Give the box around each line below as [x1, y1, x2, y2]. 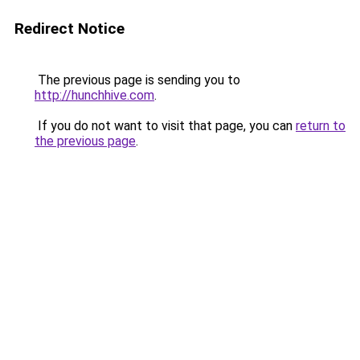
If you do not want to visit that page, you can [35, 118, 296, 133]
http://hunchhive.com [35, 88, 154, 103]
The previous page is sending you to [35, 72, 240, 88]
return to [296, 118, 346, 133]
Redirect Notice [14, 19, 125, 38]
